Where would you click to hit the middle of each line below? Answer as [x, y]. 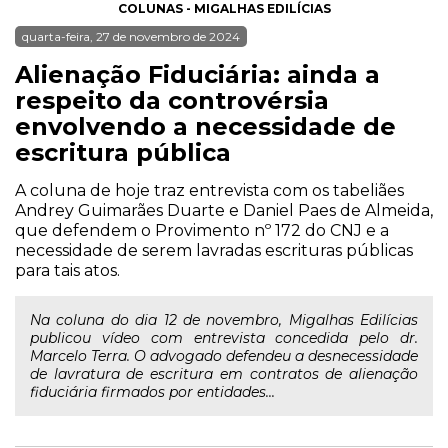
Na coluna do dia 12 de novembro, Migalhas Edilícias [224, 320]
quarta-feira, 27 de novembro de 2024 [131, 36]
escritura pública [123, 152]
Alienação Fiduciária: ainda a [197, 74]
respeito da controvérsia [172, 100]
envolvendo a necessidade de [205, 126]
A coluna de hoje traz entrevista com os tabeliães [209, 190]
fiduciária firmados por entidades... [152, 392]
